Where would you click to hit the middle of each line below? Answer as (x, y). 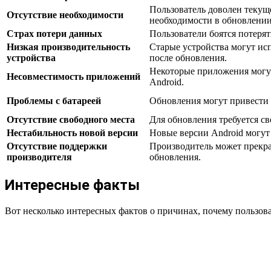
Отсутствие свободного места (71, 119)
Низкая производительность (68, 47)
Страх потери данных (54, 33)
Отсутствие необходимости (65, 15)
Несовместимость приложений (73, 76)
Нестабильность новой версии (72, 132)
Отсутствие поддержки (57, 146)
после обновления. (188, 57)
